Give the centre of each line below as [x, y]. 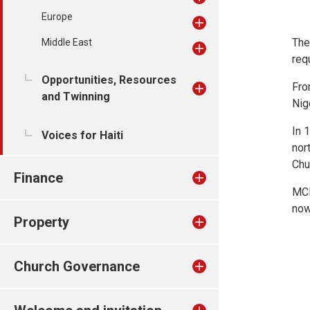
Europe [57, 17]
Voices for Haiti [82, 135]
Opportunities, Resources [109, 80]
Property [42, 222]
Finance [38, 178]
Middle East [67, 42]
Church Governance [77, 266]
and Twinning [76, 97]
